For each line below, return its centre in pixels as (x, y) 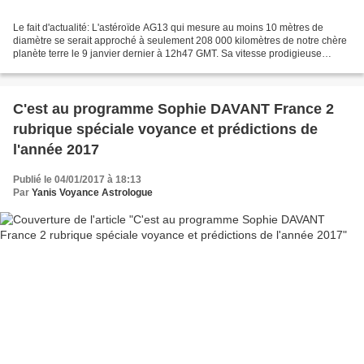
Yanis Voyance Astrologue (92, 192)
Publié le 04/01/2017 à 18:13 (77, 179)
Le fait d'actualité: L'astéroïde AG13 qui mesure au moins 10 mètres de (168, 27)
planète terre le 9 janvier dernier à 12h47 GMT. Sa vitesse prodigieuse (167, 53)
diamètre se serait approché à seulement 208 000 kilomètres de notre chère (180, 40)
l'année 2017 (56, 149)
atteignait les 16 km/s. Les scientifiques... (102, 66)
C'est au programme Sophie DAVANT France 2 (173, 108)
